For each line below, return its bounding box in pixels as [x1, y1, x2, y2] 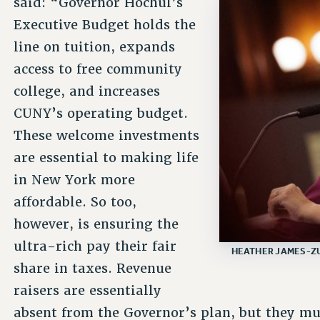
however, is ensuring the [14, 215, 179, 232]
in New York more [14, 171, 136, 188]
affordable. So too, [14, 193, 137, 210]
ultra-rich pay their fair [14, 237, 177, 254]
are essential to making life [14, 149, 199, 166]
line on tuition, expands [14, 38, 176, 55]
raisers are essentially [14, 281, 162, 299]
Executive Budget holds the [14, 16, 196, 33]
